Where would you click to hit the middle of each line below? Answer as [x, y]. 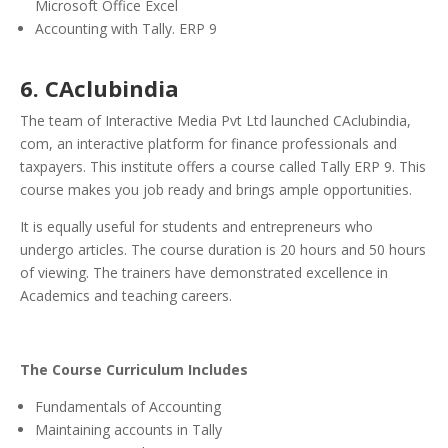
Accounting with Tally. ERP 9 [126, 29]
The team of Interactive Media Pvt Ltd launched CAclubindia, [215, 121]
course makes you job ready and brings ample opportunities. [216, 190]
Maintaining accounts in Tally [128, 430]
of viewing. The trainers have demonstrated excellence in [204, 273]
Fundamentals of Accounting [128, 407]
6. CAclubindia [99, 88]
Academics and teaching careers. [126, 296]
